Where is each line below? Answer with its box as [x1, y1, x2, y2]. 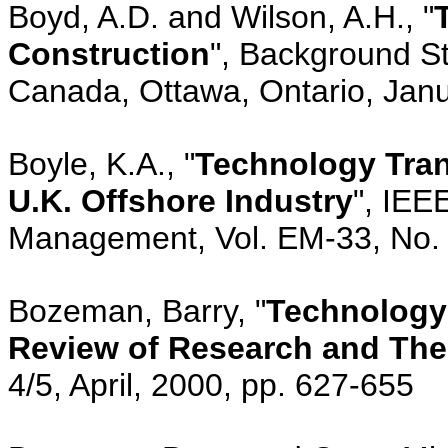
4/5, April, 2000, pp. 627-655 [8, 366, 414, 403]
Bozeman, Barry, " [8, 292, 266, 329]
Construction [8, 35, 210, 72]
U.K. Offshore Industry [8, 182, 353, 219]
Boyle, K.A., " [8, 145, 195, 182]
